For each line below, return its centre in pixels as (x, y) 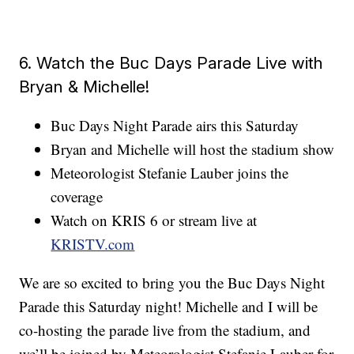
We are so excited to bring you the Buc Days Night (172, 282)
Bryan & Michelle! (85, 86)
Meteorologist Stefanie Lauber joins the (170, 172)
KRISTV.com (93, 243)
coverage (77, 196)
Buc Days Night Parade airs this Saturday (175, 125)
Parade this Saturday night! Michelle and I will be (169, 306)
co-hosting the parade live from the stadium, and (165, 330)
